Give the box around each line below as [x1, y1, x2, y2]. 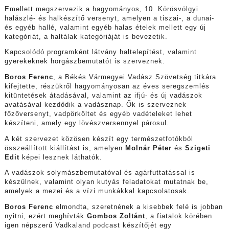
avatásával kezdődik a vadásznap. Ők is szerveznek [4, 101, 187, 109]
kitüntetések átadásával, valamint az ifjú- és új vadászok [4, 92, 202, 100]
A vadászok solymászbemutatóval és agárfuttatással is [4, 169, 195, 177]
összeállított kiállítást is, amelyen [4, 144, 125, 152]
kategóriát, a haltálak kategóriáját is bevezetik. [4, 33, 168, 40]
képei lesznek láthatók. [19, 153, 102, 161]
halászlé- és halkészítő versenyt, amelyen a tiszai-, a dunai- [4, 14, 214, 22]
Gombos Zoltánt [86, 213, 145, 220]
